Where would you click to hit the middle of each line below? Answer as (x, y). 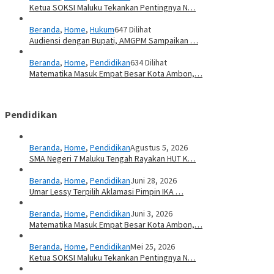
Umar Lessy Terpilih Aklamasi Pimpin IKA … (106, 191)
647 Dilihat (133, 29)
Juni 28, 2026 (154, 180)
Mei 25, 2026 (153, 246)
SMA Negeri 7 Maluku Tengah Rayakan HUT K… (113, 158)
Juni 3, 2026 (151, 213)
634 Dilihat (149, 62)
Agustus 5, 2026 (159, 147)
